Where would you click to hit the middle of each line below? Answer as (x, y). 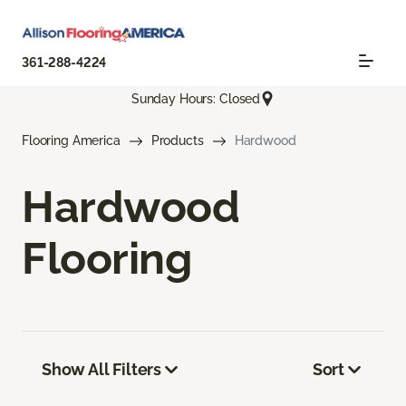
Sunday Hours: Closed (196, 98)
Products (177, 141)
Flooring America (71, 141)
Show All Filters (102, 370)
